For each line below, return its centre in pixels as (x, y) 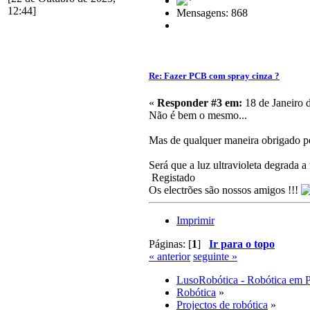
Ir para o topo (242, 244)
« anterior (170, 256)
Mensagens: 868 (212, 12)
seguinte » (215, 256)
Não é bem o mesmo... (198, 115)
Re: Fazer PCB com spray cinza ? (214, 75)
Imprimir (195, 220)
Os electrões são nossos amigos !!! (225, 190)
